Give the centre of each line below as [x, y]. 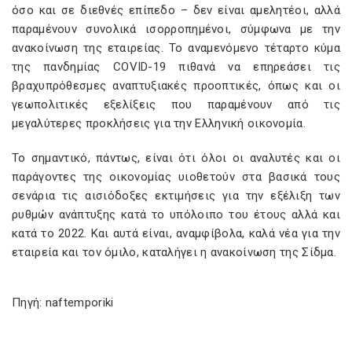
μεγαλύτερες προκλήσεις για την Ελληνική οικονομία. [159, 123]
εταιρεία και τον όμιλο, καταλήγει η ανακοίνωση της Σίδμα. [174, 252]
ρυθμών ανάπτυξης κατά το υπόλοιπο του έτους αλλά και [176, 214]
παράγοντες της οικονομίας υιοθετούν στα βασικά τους [176, 177]
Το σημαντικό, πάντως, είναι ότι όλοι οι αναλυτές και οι [176, 158]
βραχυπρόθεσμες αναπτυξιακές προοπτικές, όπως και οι [176, 86]
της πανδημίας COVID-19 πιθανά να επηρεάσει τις [176, 67]
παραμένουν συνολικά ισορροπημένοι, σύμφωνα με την [176, 29]
